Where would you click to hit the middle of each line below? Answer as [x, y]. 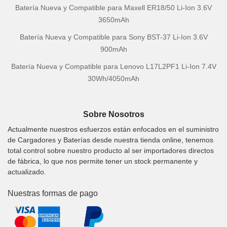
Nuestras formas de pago [53, 193]
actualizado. [27, 172]
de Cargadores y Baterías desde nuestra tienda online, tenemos [110, 140]
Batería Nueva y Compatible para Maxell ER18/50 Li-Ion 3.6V [113, 8]
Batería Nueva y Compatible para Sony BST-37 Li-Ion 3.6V [113, 37]
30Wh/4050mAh [113, 79]
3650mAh [113, 20]
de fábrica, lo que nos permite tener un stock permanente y [103, 161]
